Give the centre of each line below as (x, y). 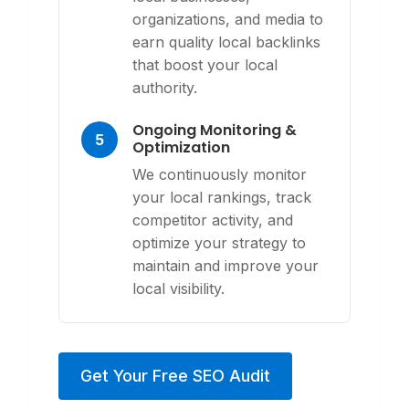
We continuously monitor (220, 174)
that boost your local (205, 65)
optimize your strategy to (219, 243)
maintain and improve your (225, 266)
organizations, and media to (228, 19)
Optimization (181, 147)
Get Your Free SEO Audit (175, 376)
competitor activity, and (213, 220)
